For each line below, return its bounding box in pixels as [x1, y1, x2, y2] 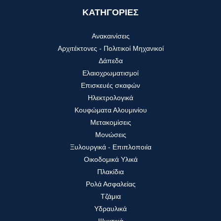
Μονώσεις [95, 131, 126, 139]
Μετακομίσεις [90, 118, 131, 127]
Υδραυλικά [94, 205, 127, 213]
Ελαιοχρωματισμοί [82, 69, 139, 77]
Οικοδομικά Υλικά [83, 155, 138, 164]
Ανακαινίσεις [91, 32, 130, 40]
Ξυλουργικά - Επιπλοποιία [70, 143, 151, 151]
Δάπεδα [98, 57, 123, 65]
